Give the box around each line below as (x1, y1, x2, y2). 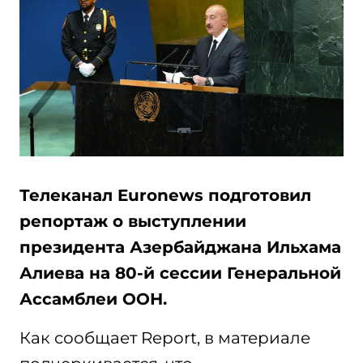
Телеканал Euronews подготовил (19, 186, 311, 205)
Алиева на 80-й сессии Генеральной (19, 263, 341, 283)
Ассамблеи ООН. (19, 289, 167, 309)
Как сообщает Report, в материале (19, 328, 310, 348)
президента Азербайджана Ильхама (19, 237, 341, 257)
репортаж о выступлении (19, 211, 246, 231)
